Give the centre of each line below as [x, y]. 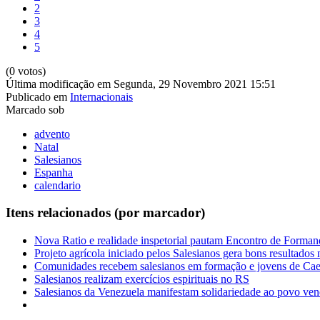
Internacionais [101, 96]
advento [52, 134]
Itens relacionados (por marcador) [105, 213]
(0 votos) [26, 71]
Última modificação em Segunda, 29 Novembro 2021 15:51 [141, 84]
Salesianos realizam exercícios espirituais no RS [142, 279]
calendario [57, 185]
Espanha [54, 172]
